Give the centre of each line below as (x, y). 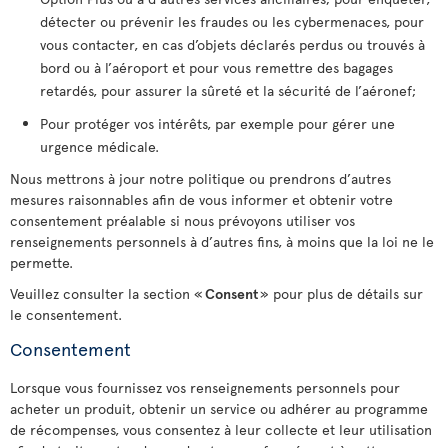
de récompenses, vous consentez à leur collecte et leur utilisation (221, 429)
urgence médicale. (99, 146)
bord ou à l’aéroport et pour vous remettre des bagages (216, 67)
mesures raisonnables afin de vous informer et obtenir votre (201, 199)
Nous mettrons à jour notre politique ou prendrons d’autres (200, 178)
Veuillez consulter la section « (107, 293)
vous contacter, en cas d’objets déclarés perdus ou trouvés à (232, 44)
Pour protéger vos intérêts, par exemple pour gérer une (217, 123)
